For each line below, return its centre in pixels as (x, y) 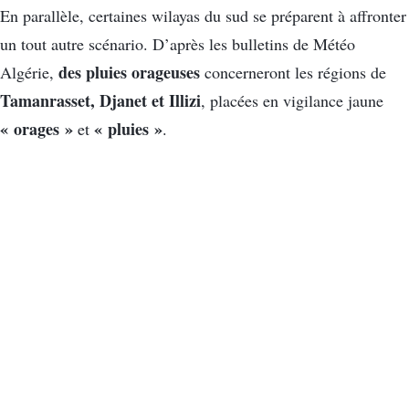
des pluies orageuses (129, 73)
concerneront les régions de (293, 73)
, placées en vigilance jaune (292, 101)
